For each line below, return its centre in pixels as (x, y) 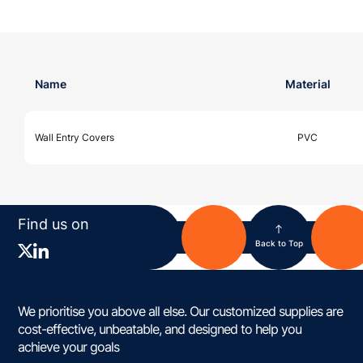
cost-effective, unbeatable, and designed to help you (160, 329)
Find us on (54, 224)
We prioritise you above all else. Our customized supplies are (181, 311)
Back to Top (279, 243)
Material (307, 83)
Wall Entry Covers (74, 137)
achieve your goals (69, 346)
